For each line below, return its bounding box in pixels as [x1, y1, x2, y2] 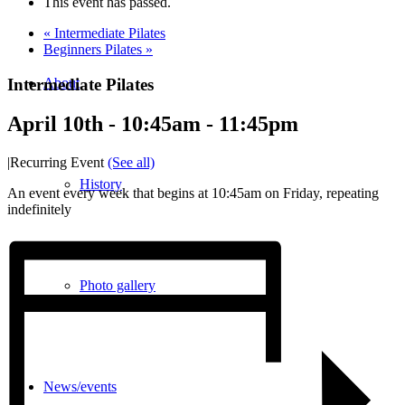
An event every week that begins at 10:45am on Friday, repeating [7, 185, 379, 202]
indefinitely [7, 202, 71, 218]
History [80, 175, 122, 192]
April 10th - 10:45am [7, 112, 201, 137]
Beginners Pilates [43, 41, 146, 57]
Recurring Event [10, 155, 108, 171]
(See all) [108, 155, 155, 171]
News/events [43, 378, 117, 394]
